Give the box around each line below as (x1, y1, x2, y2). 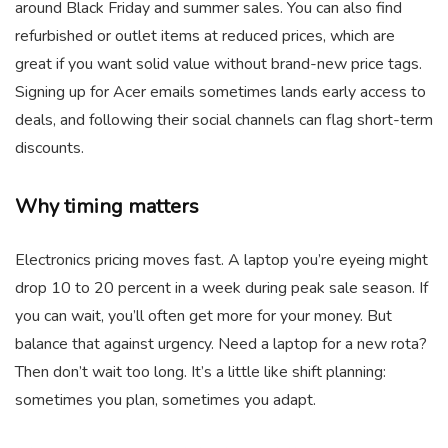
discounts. (15, 136, 84, 159)
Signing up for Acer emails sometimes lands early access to (15, 80, 426, 103)
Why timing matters (15, 192, 199, 220)
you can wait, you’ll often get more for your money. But (15, 304, 392, 327)
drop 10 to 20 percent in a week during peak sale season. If (15, 276, 428, 299)
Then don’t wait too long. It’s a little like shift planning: (15, 360, 386, 383)
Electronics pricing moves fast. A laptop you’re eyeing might (15, 248, 428, 271)
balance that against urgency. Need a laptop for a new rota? (15, 332, 427, 355)
